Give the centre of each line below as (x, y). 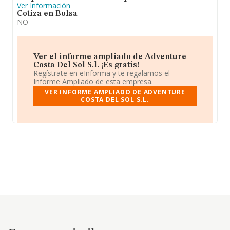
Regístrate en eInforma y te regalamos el (102, 73)
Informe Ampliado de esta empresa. (93, 81)
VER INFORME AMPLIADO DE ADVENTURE (115, 92)
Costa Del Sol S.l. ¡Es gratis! (86, 65)
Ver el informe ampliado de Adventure (110, 57)
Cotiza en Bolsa (47, 14)
